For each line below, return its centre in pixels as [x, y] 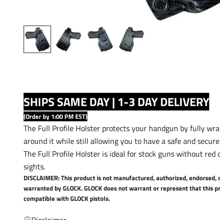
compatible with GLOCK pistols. [67, 198]
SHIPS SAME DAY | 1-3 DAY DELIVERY [116, 101]
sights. [35, 166]
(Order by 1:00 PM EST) [55, 116]
